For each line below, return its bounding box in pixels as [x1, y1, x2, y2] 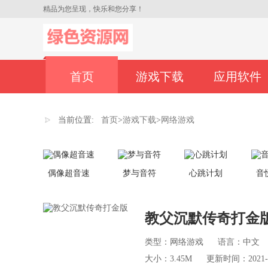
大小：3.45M [145, 254, 192, 263]
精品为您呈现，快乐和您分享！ [43, 5, 144, 13]
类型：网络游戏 [145, 237, 203, 246]
